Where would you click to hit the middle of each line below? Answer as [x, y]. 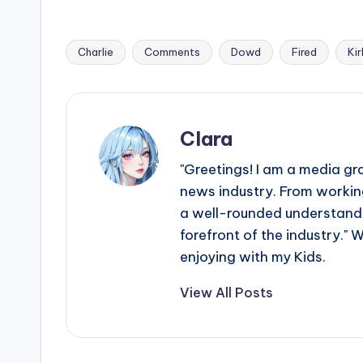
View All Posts [226, 293]
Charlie [96, 52]
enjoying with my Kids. [253, 257]
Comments [172, 52]
